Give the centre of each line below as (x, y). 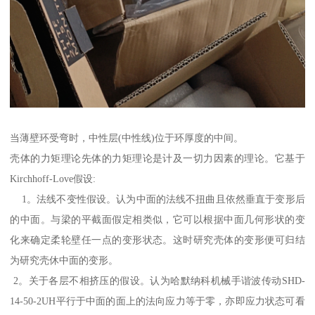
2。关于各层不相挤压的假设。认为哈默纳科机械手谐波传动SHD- (157, 280)
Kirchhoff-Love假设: (53, 178)
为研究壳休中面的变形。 (64, 260)
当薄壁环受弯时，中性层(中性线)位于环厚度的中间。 (127, 137)
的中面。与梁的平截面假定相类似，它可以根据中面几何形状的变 (157, 219)
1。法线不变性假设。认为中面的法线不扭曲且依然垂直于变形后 (157, 199)
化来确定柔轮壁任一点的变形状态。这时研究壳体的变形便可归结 (157, 239)
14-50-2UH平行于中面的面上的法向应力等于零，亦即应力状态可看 (157, 301)
